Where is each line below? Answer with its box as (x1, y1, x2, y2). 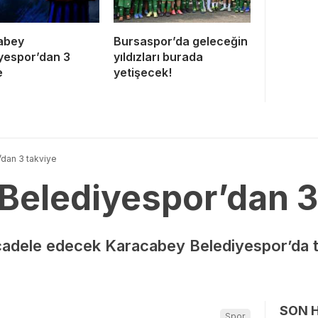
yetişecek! (114, 65, 172, 79)
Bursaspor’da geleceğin (114, 33, 248, 48)
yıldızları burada (114, 49, 203, 64)
